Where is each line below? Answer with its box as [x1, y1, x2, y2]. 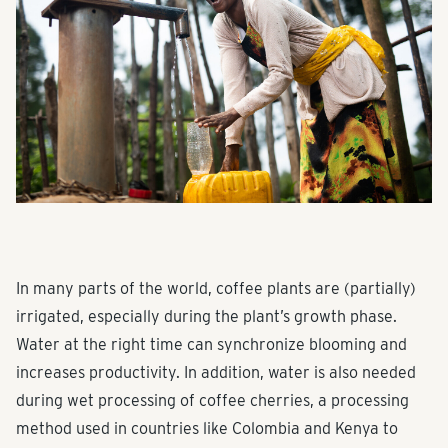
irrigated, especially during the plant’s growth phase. [16, 306, 397, 326]
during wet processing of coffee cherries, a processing [16, 390, 409, 410]
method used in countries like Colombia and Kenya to [16, 418, 398, 438]
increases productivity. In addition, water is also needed [16, 362, 416, 382]
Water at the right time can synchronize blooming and [16, 334, 407, 354]
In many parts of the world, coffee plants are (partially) [16, 278, 416, 298]
